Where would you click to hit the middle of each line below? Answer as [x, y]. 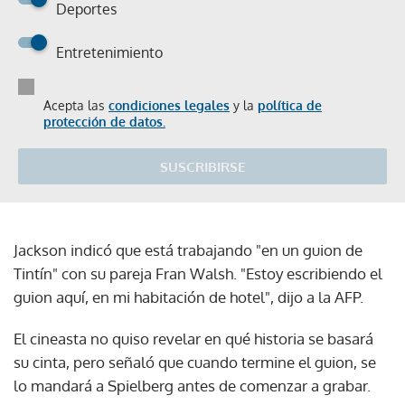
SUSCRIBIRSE [202, 166]
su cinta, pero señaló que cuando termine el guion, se [195, 362]
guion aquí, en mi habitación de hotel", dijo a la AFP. [188, 297]
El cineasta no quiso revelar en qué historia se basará [193, 338]
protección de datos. [104, 121]
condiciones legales [169, 105]
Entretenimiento [109, 52]
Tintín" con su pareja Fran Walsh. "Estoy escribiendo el [198, 273]
